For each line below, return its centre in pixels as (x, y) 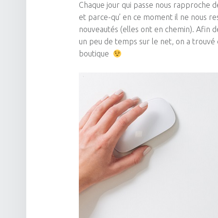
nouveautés (100, 29)
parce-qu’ (104, 17)
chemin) (179, 29)
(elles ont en (143, 29)
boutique (96, 54)
